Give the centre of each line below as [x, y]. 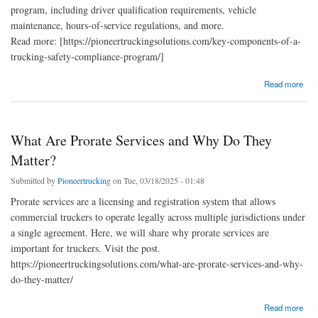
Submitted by [34, 181]
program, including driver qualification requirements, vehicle [133, 9]
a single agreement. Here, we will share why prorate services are [140, 233]
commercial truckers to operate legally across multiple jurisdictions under [158, 217]
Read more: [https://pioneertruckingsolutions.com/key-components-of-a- [156, 40]
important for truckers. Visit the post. [86, 248]
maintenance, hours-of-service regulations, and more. [117, 25]
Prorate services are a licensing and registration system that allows [143, 202]
